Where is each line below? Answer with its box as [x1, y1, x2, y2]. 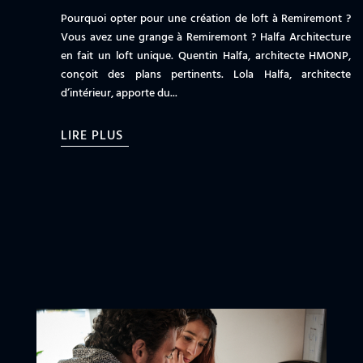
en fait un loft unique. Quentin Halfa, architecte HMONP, [60, 46, 352, 66]
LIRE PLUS [60, 125, 123, 147]
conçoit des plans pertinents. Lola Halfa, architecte [60, 65, 352, 84]
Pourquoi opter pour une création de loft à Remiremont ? [60, 9, 352, 28]
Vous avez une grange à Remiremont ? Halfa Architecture [60, 28, 352, 47]
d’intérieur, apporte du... [60, 83, 177, 103]
